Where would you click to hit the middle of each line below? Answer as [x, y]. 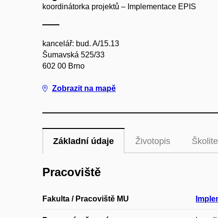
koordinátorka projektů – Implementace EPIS [119, 7]
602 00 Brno [64, 66]
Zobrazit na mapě [84, 88]
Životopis [153, 141]
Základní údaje [83, 141]
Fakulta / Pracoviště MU [86, 199]
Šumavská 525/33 [73, 55]
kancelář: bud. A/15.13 [81, 44]
